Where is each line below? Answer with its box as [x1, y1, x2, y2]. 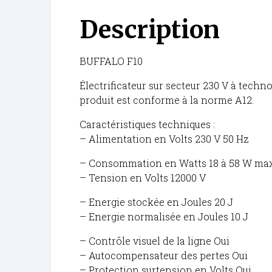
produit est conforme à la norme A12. [80, 93, 254, 106]
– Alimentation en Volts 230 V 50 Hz [80, 132, 250, 145]
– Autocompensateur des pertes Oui [80, 248, 248, 262]
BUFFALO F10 [80, 54, 143, 67]
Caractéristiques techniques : [80, 117, 216, 131]
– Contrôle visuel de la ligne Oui [80, 234, 230, 247]
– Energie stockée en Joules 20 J [80, 195, 234, 208]
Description [80, 14, 220, 45]
